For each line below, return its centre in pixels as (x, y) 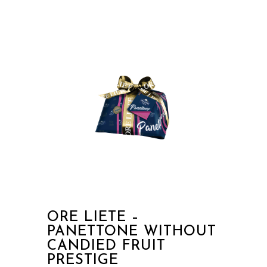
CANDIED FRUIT (106, 246)
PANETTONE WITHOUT (132, 232)
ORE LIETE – (93, 217)
